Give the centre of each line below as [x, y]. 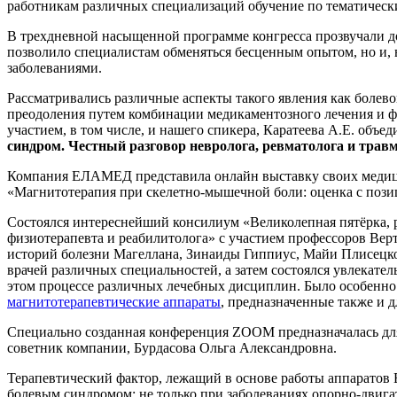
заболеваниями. [54, 67]
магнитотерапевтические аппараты [114, 301]
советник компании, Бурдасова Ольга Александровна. [172, 347]
